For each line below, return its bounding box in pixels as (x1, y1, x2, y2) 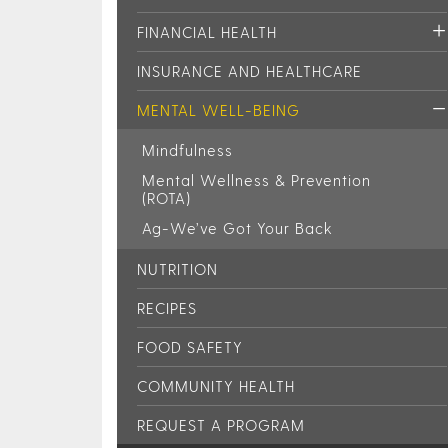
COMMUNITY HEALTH (137, 377, 295, 395)
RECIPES (137, 299, 197, 317)
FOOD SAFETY (137, 338, 243, 356)
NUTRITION (137, 260, 218, 278)
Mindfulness (142, 141, 233, 159)
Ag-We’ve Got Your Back (142, 219, 333, 237)
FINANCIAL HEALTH (137, 23, 277, 41)
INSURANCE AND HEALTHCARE (137, 62, 362, 80)
